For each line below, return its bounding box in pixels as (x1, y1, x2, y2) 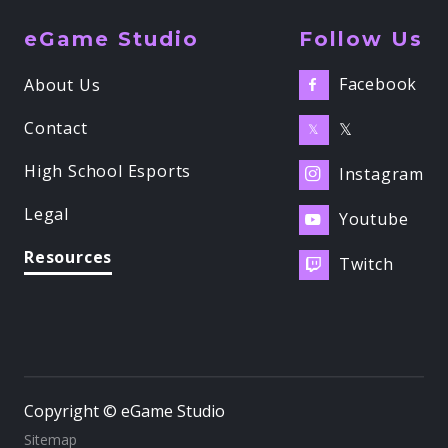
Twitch (338, 253, 394, 276)
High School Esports (24, 159, 192, 182)
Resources (24, 245, 113, 268)
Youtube (338, 208, 409, 231)
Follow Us (298, 26, 423, 51)
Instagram (338, 163, 424, 186)
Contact (24, 116, 88, 139)
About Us (24, 73, 101, 96)
